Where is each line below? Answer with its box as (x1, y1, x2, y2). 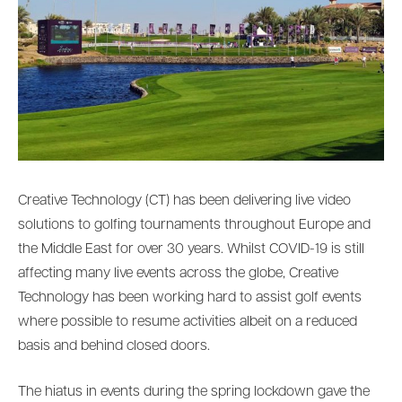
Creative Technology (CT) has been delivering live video (18, 193, 351, 208)
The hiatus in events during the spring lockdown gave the (18, 385, 370, 400)
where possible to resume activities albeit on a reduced (18, 314, 357, 329)
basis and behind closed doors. (18, 338, 210, 354)
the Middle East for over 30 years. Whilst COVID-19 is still (18, 241, 364, 257)
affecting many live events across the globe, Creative (18, 266, 338, 281)
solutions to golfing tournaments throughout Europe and (18, 217, 371, 232)
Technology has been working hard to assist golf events (18, 290, 362, 305)
